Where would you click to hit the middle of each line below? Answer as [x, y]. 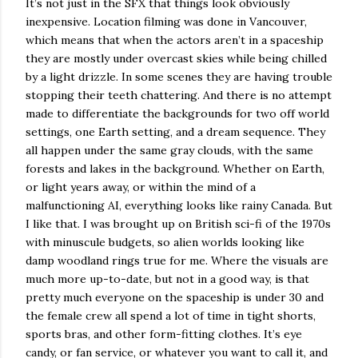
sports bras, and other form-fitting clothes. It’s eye [164, 334]
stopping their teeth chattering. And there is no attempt [179, 95]
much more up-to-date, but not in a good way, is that [167, 278]
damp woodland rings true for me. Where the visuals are [177, 260]
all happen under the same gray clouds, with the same [169, 150]
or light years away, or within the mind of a [141, 187]
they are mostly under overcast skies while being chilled [176, 58]
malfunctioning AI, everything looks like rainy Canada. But [179, 205]
